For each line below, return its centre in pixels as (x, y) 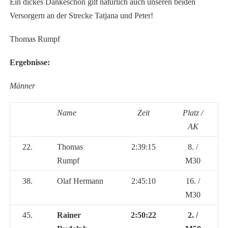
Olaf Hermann (80, 181)
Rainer (69, 215)
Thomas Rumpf (35, 39)
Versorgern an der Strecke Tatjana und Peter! (81, 16)
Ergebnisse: (30, 63)
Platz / (193, 112)
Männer (22, 85)
